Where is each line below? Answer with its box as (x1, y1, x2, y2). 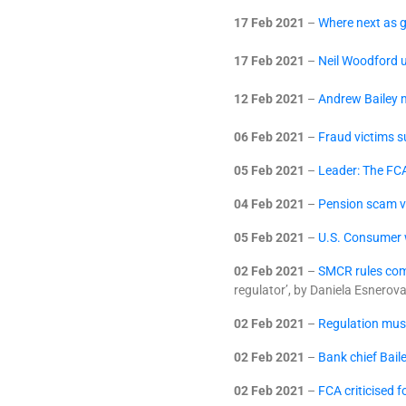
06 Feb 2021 (234, 130, 304, 144)
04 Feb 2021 (234, 197, 304, 211)
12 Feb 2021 (234, 92, 304, 106)
